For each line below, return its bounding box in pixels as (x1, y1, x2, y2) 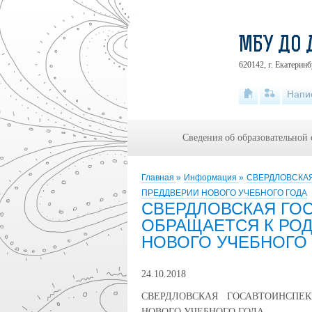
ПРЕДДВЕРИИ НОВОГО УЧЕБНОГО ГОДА (141, 188, 307, 198)
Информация (184, 173, 239, 182)
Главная (141, 173, 176, 182)
